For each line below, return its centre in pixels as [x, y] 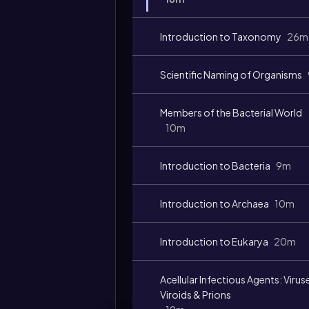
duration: [142, 110]
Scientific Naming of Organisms [231, 74]
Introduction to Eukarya [214, 241]
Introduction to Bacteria [215, 166]
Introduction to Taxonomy [221, 37]
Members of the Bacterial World [231, 112]
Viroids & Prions [196, 295]
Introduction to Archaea [215, 203]
